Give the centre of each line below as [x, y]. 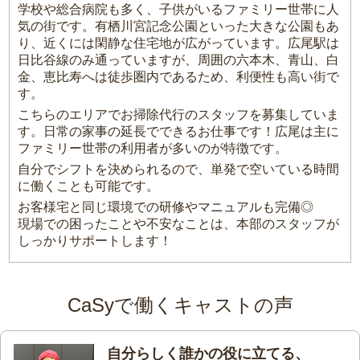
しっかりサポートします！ [95, 241]
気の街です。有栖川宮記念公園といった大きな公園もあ [179, 27]
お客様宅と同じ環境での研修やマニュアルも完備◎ [166, 207]
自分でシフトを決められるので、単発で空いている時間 [179, 170]
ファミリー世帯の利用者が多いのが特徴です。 [153, 149]
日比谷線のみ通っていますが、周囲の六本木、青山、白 [179, 60]
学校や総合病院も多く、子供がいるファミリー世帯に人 [179, 10]
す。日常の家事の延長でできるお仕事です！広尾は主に [179, 132]
